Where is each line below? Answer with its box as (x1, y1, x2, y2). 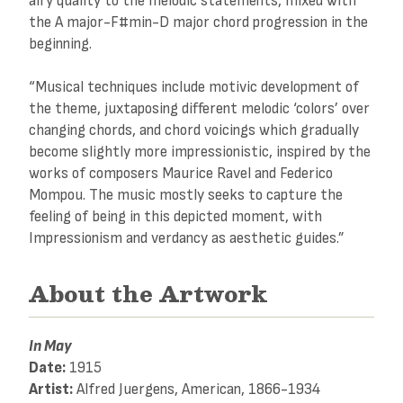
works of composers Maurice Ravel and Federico (29, 164, 333, 184)
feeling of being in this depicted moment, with (29, 207, 322, 227)
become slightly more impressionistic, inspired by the (29, 142, 371, 162)
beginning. (29, 33, 92, 53)
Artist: (29, 380, 73, 399)
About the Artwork (29, 275, 267, 312)
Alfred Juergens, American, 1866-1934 (73, 380, 320, 399)
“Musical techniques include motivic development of (29, 77, 359, 97)
